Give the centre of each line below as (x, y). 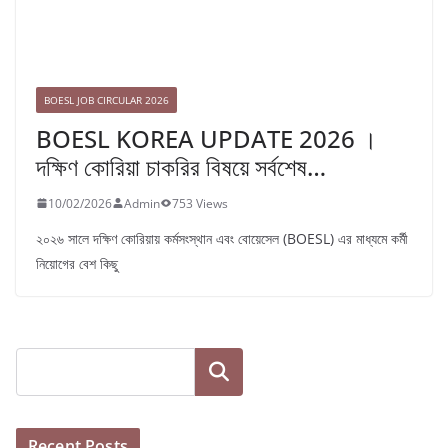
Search (219, 371)
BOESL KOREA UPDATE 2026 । (206, 138)
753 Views (200, 203)
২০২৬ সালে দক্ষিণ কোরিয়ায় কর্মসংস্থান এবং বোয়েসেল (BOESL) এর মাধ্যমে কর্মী (222, 238)
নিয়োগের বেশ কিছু (77, 263)
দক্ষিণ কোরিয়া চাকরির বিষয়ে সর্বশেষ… (181, 166)
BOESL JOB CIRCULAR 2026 (106, 99)
